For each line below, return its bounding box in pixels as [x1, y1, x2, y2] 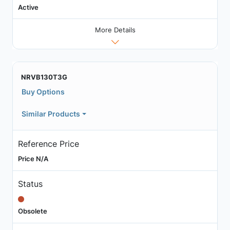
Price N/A [17, 154, 48, 163]
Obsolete [17, 207, 47, 216]
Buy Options [22, 87, 65, 97]
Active [17, 3, 39, 11]
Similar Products [22, 109, 80, 119]
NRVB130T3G [21, 73, 67, 82]
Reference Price [17, 138, 79, 149]
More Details [94, 26, 136, 34]
